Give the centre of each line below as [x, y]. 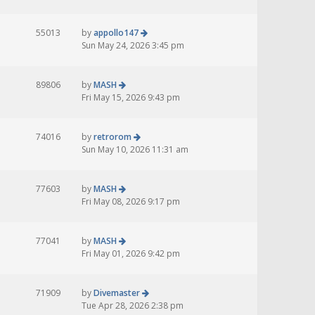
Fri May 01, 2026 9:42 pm [131, 254]
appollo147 [116, 33]
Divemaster [117, 293]
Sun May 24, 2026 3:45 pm [133, 46]
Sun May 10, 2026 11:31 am [135, 150]
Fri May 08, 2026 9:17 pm [131, 202]
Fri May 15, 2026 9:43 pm [131, 98]
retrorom [112, 137]
